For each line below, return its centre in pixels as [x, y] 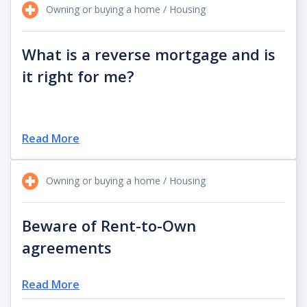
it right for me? [78, 76]
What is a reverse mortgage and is [149, 54]
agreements [67, 247]
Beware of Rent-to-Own [109, 225]
